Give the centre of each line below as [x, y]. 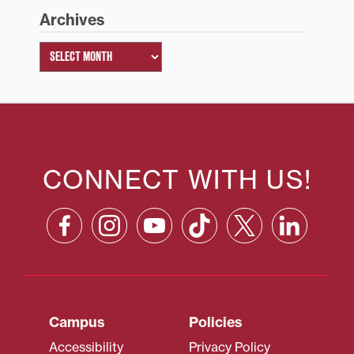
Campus [77, 322]
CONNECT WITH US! [177, 179]
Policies [215, 322]
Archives [72, 20]
